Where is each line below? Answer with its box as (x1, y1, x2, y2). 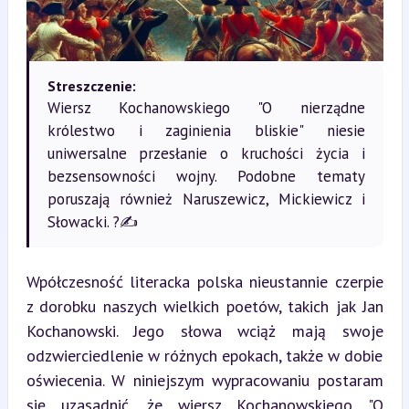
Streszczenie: (47, 76, 136, 95)
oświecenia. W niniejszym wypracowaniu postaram (26, 369, 383, 391)
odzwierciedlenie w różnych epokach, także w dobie (26, 344, 383, 366)
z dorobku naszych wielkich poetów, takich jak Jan (26, 295, 383, 317)
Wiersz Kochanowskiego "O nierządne (47, 97, 365, 118)
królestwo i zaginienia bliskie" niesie (47, 120, 365, 141)
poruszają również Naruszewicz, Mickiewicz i (47, 188, 365, 209)
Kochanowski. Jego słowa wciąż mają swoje (26, 320, 383, 341)
